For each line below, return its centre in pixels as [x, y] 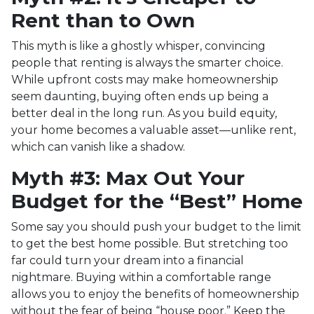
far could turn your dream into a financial [128, 260]
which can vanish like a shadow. [98, 146]
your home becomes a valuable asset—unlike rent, [153, 130]
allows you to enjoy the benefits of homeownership [155, 294]
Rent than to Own [103, 20]
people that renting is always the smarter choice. [147, 62]
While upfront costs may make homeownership [145, 79]
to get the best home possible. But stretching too [150, 243]
